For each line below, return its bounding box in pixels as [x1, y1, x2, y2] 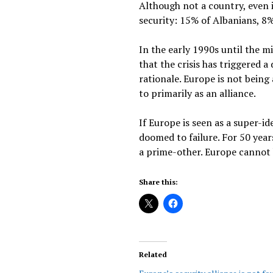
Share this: [139, 177, 179, 186]
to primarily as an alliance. [139, 87, 257, 100]
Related [139, 250, 168, 259]
